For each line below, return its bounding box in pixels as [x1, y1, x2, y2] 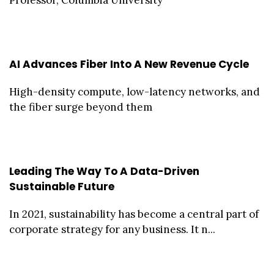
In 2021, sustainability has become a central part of [9, 207, 259, 221]
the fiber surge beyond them [9, 100, 152, 114]
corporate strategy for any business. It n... [9, 223, 215, 237]
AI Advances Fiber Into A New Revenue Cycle [9, 57, 249, 72]
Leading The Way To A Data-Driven [9, 164, 199, 179]
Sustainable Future [9, 179, 114, 194]
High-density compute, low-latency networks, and [9, 85, 260, 99]
